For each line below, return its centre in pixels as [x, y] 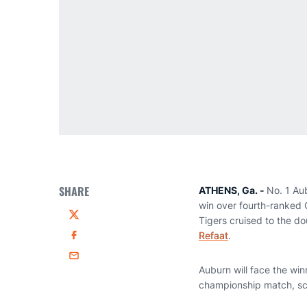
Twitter [83, 221]
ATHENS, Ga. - [233, 190]
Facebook [90, 241]
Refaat [213, 235]
